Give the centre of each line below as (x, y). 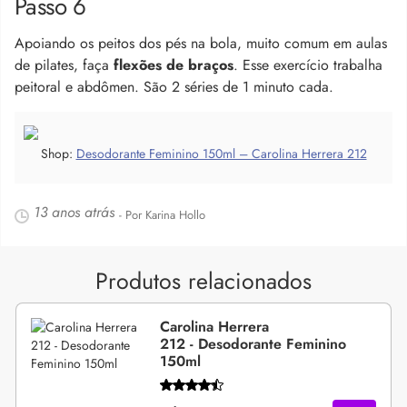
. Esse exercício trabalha (308, 65)
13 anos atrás (74, 212)
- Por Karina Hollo (162, 214)
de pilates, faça (64, 65)
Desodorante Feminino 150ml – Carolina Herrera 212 (221, 153)
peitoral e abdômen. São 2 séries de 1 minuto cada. (174, 86)
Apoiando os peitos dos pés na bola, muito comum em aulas (201, 43)
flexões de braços (174, 65)
